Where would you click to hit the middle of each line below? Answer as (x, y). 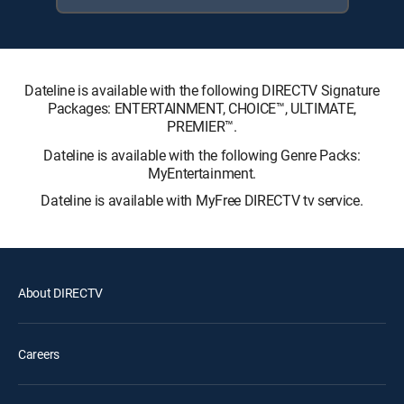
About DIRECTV (60, 293)
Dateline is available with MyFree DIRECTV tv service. (202, 200)
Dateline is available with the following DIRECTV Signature (202, 90)
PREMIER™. (202, 126)
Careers (39, 354)
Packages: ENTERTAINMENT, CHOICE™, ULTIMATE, (202, 108)
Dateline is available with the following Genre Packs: (202, 155)
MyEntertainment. (202, 173)
